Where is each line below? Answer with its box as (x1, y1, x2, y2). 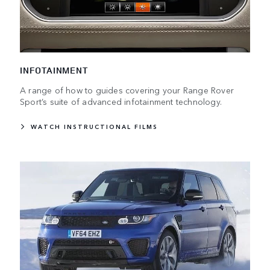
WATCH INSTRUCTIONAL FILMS (31, 122, 158, 131)
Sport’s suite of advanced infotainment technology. (20, 95, 222, 107)
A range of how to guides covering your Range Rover (20, 83, 234, 96)
